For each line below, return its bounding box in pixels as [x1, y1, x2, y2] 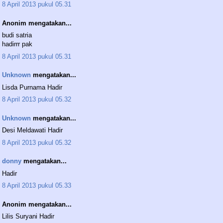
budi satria [2, 31, 32, 39]
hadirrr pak [2, 40, 32, 48]
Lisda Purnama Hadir [2, 83, 62, 91]
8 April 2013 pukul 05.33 [2, 182, 71, 190]
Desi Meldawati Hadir [2, 126, 63, 134]
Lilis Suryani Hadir [2, 213, 54, 221]
